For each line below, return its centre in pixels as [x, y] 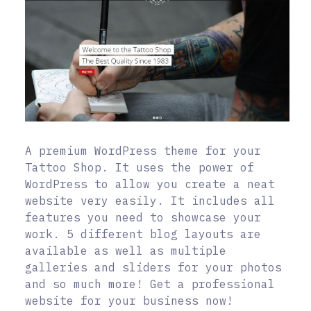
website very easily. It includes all [150, 200]
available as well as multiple [126, 250]
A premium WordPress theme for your [143, 150]
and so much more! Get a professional [150, 284]
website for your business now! [129, 300]
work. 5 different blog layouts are [143, 234]
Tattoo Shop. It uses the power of [140, 167]
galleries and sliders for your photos [153, 267]
